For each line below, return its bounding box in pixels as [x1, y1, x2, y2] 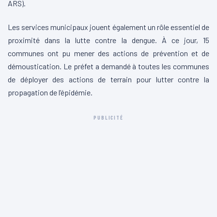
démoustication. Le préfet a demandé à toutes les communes [8, 61, 209, 71]
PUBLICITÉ [93, 114, 124, 121]
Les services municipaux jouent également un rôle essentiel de [8, 22, 209, 31]
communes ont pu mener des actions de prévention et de [8, 48, 209, 58]
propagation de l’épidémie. [8, 87, 93, 97]
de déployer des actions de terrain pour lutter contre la [8, 74, 209, 84]
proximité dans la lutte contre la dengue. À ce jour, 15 [8, 35, 209, 45]
